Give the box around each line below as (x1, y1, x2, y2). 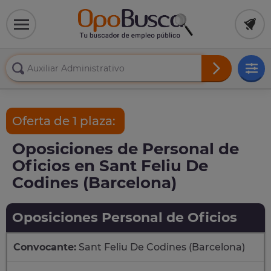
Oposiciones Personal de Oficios (12, 209, 237, 226)
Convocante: (13, 241, 76, 253)
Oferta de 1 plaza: (12, 114, 119, 128)
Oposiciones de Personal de (12, 139, 239, 158)
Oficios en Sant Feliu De (12, 156, 208, 175)
